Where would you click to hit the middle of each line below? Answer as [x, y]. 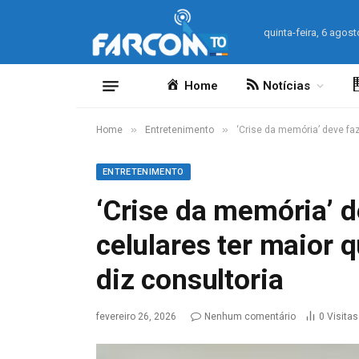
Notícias [287, 86]
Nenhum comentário [250, 317]
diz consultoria [190, 280]
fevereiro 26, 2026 [136, 317]
